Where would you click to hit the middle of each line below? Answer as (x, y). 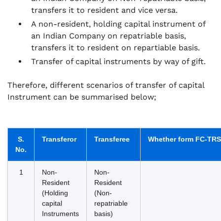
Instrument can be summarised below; (82, 97)
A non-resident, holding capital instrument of (118, 24)
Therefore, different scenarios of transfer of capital (106, 85)
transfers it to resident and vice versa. (104, 10)
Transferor (59, 139)
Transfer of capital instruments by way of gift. (118, 61)
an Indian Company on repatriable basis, (109, 36)
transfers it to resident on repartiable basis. (115, 48)
